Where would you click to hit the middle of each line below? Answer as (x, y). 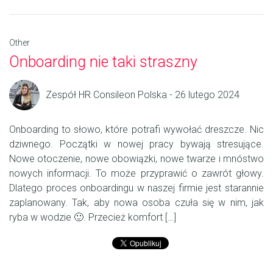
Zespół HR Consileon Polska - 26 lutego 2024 (143, 95)
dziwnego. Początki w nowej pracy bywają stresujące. (136, 144)
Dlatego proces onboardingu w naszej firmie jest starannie (136, 188)
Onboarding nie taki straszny (114, 62)
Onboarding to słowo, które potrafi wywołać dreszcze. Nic (136, 130)
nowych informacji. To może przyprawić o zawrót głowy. (136, 174)
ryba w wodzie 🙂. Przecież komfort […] (93, 218)
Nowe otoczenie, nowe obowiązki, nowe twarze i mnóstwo (136, 159)
